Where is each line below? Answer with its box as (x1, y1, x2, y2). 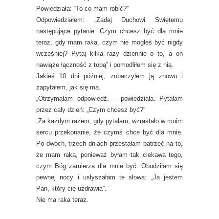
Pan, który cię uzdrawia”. (36, 185, 107, 193)
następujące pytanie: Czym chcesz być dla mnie (36, 27, 183, 35)
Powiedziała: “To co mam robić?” (36, 5, 129, 13)
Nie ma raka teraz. (36, 196, 88, 204)
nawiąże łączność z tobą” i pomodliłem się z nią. (36, 61, 174, 69)
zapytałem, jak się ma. (36, 84, 101, 91)
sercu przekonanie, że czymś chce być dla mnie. (36, 129, 183, 136)
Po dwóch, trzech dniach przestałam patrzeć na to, (36, 140, 183, 148)
